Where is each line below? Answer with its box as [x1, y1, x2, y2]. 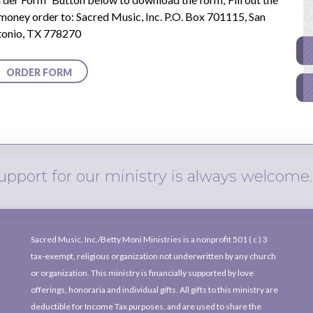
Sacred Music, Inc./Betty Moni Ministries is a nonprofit [31, 234, 233, 245]
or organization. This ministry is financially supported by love [31, 268, 254, 278]
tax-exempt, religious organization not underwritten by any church [31, 251, 276, 261]
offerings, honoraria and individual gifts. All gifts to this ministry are [31, 284, 278, 295]
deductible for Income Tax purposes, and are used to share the [31, 301, 261, 312]
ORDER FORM [6, 66, 72, 78]
